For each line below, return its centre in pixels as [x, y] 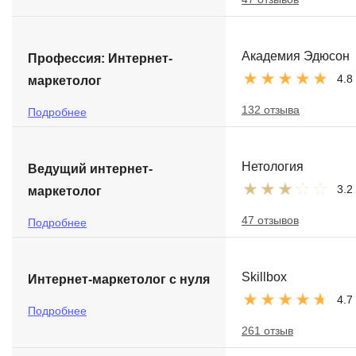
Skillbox [264, 277]
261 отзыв [267, 331]
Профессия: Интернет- [100, 58]
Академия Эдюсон [296, 56]
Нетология [273, 166]
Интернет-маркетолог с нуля [119, 279]
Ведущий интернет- [90, 169]
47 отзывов [270, 220]
